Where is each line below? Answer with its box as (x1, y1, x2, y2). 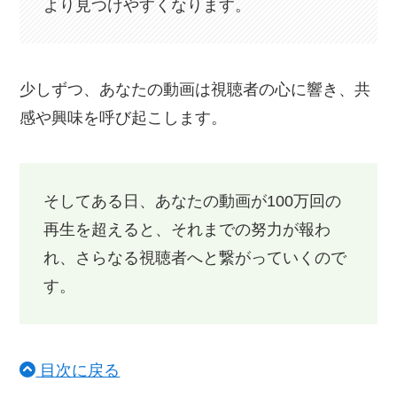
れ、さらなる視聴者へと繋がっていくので (43, 249, 347, 268)
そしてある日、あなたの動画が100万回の (43, 192, 342, 211)
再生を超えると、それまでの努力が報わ (43, 221, 331, 239)
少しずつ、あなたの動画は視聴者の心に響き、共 (19, 80, 371, 98)
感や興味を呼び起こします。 (19, 108, 228, 127)
